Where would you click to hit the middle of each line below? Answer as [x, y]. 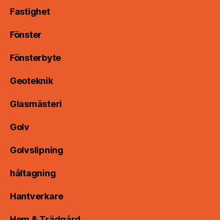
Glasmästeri [36, 104]
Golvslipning [37, 150]
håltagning [33, 173]
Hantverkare [37, 196]
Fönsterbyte [36, 58]
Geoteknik [31, 81]
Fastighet [30, 12]
